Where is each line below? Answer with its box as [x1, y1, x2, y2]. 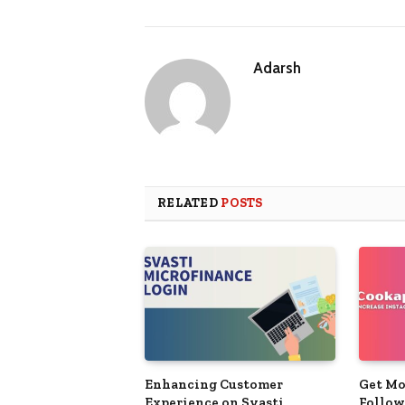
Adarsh [253, 58, 301, 77]
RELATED [157, 194, 221, 211]
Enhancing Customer [145, 375, 283, 392]
